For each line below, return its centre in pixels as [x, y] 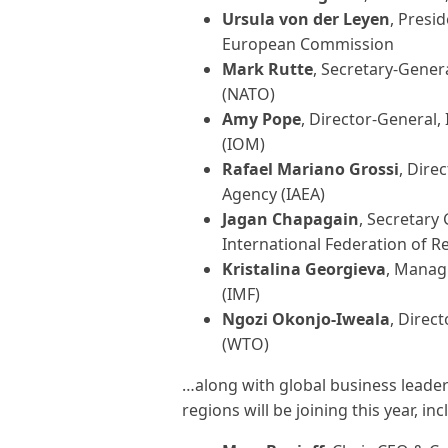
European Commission [308, 44]
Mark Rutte [267, 69]
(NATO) [248, 94]
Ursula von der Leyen [306, 19]
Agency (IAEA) [273, 194]
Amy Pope [261, 119]
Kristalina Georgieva [304, 269]
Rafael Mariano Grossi [310, 169]
